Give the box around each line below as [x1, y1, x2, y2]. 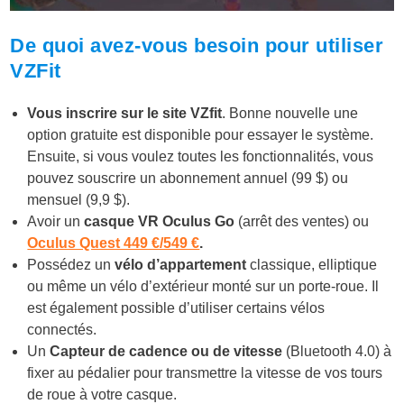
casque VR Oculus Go [84, 214, 239, 230]
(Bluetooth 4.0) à [282, 344, 392, 360]
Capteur [50, 344, 106, 360]
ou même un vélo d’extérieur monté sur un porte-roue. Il [27, 279, 380, 295]
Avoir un [27, 214, 85, 230]
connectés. [27, 322, 97, 338]
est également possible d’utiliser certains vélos [27, 300, 326, 317]
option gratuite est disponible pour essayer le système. [27, 127, 374, 143]
